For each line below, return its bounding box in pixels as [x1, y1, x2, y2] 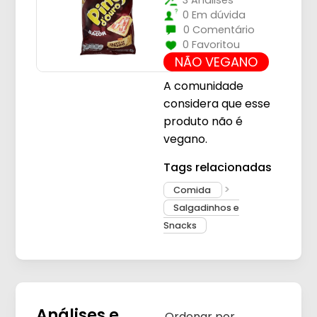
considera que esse [163, 96, 270, 113]
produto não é [163, 113, 243, 130]
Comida [173, 183, 213, 196]
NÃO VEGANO [174, 53, 258, 71]
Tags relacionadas [163, 158, 272, 175]
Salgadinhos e [173, 201, 239, 214]
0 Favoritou [182, 38, 240, 52]
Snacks [163, 219, 197, 231]
